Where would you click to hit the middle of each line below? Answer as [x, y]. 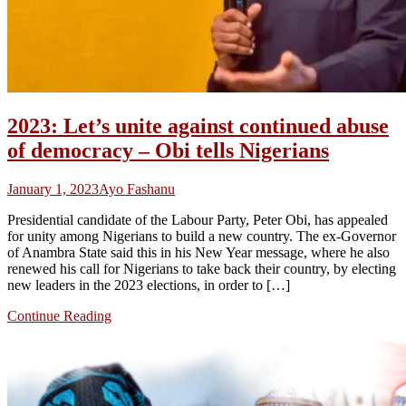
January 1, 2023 [53, 188]
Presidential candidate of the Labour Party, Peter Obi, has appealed [198, 219]
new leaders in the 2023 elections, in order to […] [149, 285]
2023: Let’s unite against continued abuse [198, 126]
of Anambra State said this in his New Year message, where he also [198, 252]
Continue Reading [59, 315]
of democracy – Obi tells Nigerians [168, 150]
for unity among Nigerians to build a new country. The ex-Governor [202, 236]
